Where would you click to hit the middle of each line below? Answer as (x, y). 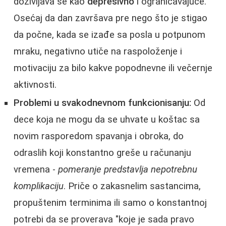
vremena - (36, 169)
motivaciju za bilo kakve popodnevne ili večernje (113, 68)
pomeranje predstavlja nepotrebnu (128, 169)
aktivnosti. (35, 84)
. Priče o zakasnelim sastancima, (132, 186)
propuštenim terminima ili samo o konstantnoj (110, 203)
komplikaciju (39, 186)
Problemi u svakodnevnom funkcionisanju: (102, 103)
